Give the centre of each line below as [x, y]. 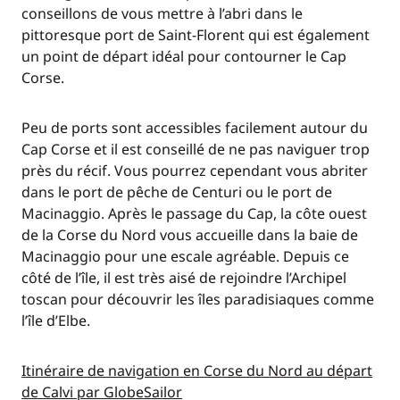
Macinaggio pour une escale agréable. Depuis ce [185, 256]
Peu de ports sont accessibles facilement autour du [195, 128]
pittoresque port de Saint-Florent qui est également [196, 35]
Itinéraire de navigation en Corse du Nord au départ [197, 371]
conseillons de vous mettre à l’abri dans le [162, 13]
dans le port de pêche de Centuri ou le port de [177, 192]
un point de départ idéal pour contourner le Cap [184, 56]
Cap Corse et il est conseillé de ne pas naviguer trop [196, 149]
